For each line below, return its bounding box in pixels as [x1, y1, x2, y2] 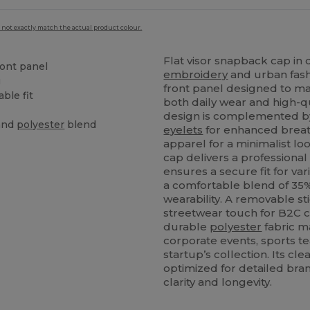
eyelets [163, 122, 203, 136]
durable [163, 219, 210, 233]
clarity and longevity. [163, 275, 273, 289]
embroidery [163, 67, 228, 81]
